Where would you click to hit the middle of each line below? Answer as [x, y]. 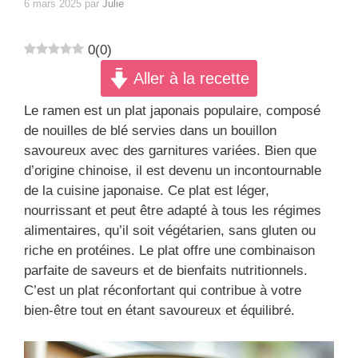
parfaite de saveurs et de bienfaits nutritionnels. [166, 271]
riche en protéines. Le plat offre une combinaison [169, 251]
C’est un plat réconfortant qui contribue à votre [163, 291]
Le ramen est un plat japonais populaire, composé [172, 111]
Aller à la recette [190, 79]
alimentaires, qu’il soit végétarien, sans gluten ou [170, 231]
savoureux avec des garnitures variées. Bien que [170, 151]
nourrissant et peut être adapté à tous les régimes [173, 211]
